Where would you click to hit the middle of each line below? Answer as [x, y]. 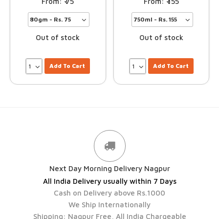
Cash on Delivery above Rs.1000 [109, 193]
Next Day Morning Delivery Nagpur [109, 169]
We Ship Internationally [109, 205]
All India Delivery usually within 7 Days [109, 181]
